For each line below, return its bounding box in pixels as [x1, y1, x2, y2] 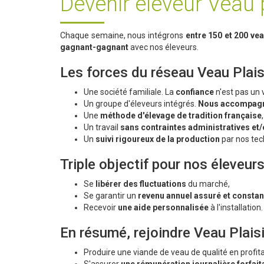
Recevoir [84, 203, 118, 213]
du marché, [186, 179, 230, 189]
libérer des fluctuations [95, 179, 186, 189]
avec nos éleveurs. [128, 42, 199, 52]
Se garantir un [84, 191, 138, 201]
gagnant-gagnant [60, 42, 128, 52]
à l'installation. [209, 203, 263, 213]
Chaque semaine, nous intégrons [60, 31, 183, 41]
